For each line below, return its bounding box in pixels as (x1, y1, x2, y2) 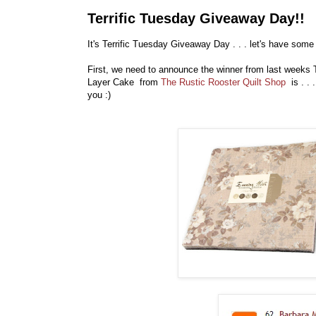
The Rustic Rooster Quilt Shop (161, 77, 286, 88)
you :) (87, 90, 114, 101)
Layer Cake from (87, 77, 161, 88)
